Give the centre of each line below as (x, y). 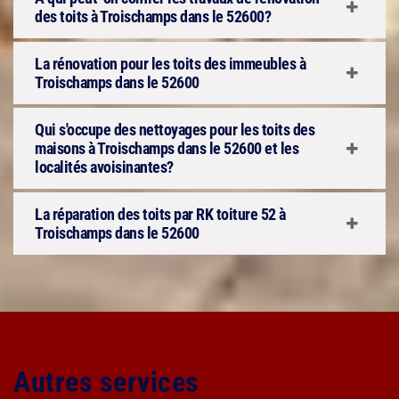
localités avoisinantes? (104, 167)
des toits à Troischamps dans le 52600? (153, 16)
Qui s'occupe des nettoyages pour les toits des (175, 130)
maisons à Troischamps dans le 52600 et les (167, 148)
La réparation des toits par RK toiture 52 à (160, 214)
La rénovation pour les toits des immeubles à (170, 64)
